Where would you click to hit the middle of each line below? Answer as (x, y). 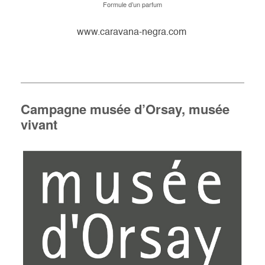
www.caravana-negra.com (132, 33)
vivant (39, 125)
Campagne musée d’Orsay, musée (125, 109)
